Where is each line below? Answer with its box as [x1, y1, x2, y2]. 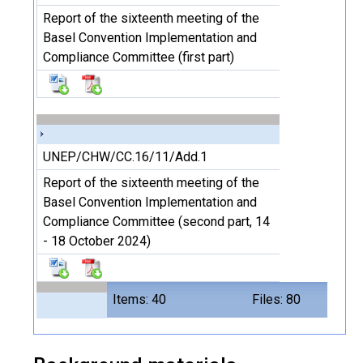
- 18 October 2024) [43, 233, 151, 249]
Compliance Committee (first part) [43, 49, 234, 65]
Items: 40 [113, 292, 166, 307]
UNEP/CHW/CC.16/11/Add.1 [43, 149, 207, 164]
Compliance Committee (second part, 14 [43, 214, 270, 229]
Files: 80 [252, 292, 301, 307]
